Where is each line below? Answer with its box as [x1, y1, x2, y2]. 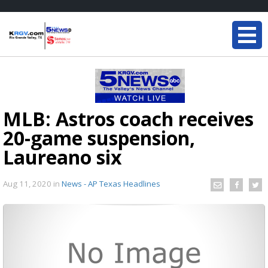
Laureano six [3, 144, 122, 170]
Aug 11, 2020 [3, 178, 53, 189]
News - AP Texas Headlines [62, 178, 160, 189]
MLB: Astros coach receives [3, 106, 254, 132]
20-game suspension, [3, 125, 195, 151]
